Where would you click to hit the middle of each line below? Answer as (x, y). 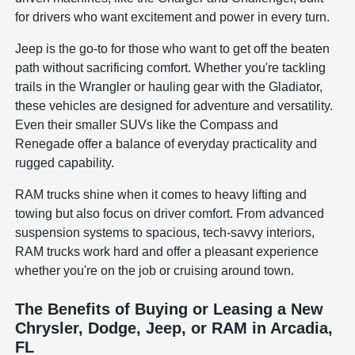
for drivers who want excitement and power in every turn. (173, 17)
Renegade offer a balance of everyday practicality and (166, 143)
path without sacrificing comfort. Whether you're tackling (171, 67)
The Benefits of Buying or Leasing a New (170, 309)
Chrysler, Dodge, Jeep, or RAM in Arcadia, (174, 328)
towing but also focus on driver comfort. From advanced (170, 213)
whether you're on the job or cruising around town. (155, 270)
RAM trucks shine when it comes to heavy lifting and (161, 194)
